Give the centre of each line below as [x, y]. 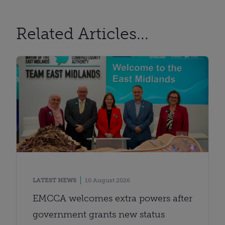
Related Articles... [82, 33]
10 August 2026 [107, 180]
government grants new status [99, 214]
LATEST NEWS [54, 180]
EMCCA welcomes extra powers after [113, 198]
